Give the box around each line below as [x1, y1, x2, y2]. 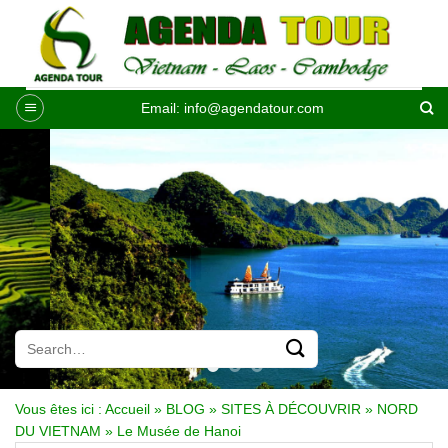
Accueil [105, 401, 150, 417]
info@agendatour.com [184, 100, 325, 116]
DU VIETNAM [15, 423, 101, 439]
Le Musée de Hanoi [117, 423, 241, 439]
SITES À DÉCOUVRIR [221, 401, 361, 417]
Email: [141, 100, 185, 116]
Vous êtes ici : [15, 401, 102, 417]
